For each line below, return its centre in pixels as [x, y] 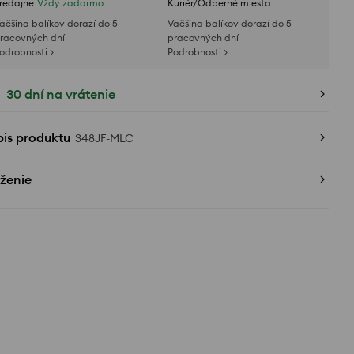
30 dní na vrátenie [61, 94]
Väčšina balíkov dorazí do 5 [230, 23]
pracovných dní [203, 38]
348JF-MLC [104, 138]
